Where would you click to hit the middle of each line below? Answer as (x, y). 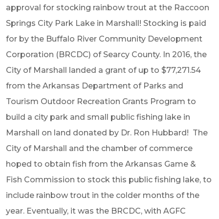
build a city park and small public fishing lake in (98, 117)
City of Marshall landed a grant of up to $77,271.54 (103, 70)
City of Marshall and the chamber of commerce (99, 148)
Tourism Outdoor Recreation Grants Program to (101, 101)
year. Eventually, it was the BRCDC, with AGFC (96, 211)
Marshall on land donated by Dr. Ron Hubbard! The (107, 133)
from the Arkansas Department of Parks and (95, 86)
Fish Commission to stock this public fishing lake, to (109, 180)
